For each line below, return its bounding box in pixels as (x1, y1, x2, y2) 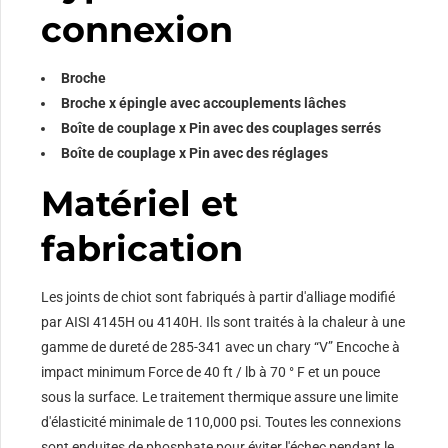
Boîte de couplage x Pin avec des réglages (61, 145, 329, 162)
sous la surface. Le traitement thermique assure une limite (41, 389, 399, 406)
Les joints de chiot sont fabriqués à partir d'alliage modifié (41, 289, 396, 306)
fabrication (41, 227, 244, 271)
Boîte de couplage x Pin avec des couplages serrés (61, 120, 382, 137)
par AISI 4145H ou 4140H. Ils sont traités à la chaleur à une (41, 314, 406, 331)
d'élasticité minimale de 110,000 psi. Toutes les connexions (41, 414, 402, 431)
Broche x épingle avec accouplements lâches (61, 95, 347, 112)
